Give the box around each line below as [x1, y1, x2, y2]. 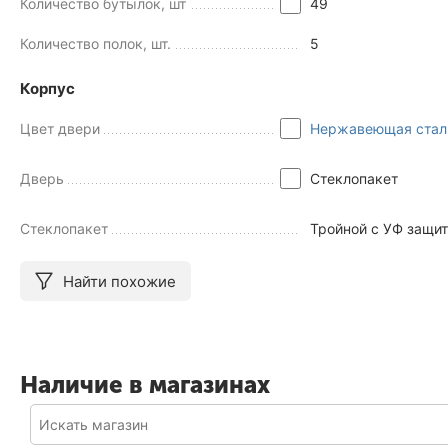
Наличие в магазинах [20, 370, 270, 400]
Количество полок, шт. [20, 35, 171, 53]
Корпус [20, 79, 75, 99]
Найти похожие [63, 271, 176, 291]
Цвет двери [20, 120, 100, 138]
